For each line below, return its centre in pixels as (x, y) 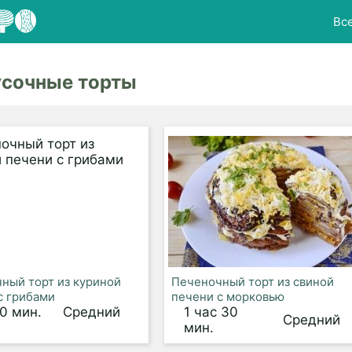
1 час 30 (211, 312)
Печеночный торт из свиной (252, 282)
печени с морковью (227, 297)
